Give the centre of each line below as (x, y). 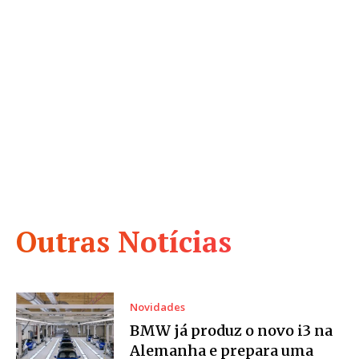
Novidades (158, 307)
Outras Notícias (124, 242)
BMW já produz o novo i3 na (232, 331)
